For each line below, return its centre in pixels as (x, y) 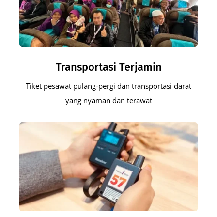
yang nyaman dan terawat (108, 100)
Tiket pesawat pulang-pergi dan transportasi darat (108, 85)
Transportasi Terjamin (108, 67)
